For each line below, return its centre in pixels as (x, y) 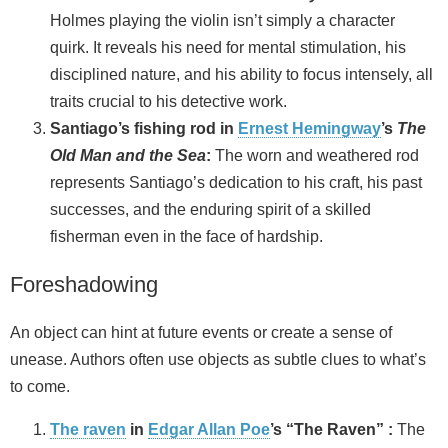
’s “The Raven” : (331, 429)
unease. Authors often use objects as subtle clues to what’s (218, 359)
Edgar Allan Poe (209, 429)
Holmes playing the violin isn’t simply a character (222, 20)
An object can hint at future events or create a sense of (201, 332)
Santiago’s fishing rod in (144, 128)
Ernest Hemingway (309, 128)
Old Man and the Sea (128, 155)
